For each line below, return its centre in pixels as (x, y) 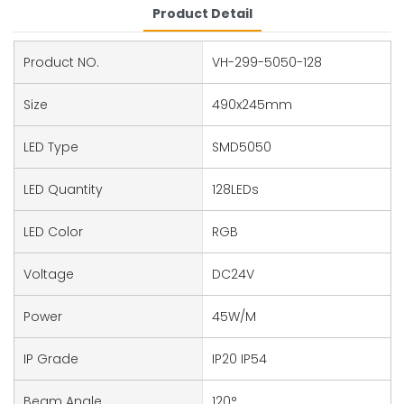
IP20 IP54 (239, 358)
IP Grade (51, 358)
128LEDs (235, 189)
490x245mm (252, 104)
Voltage (49, 274)
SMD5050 (241, 147)
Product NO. (61, 62)
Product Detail (202, 14)
